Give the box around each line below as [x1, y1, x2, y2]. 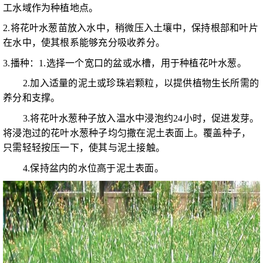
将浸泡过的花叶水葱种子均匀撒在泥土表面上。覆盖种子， [3, 128, 251, 139]
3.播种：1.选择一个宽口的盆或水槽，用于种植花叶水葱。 [3, 58, 247, 68]
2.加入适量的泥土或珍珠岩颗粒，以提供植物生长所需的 [3, 78, 259, 89]
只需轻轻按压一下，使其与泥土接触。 [3, 143, 166, 153]
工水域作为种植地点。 [3, 2, 99, 13]
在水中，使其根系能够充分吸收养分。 [3, 38, 166, 48]
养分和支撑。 [3, 93, 60, 103]
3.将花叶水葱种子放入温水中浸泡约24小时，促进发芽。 [3, 113, 259, 124]
